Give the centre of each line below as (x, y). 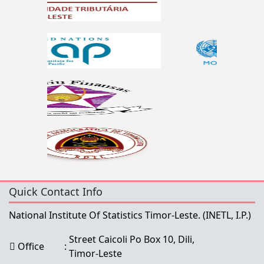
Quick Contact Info (56, 191)
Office (30, 246)
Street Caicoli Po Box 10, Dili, (132, 239)
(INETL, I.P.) (227, 215)
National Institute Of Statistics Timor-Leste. (106, 215)
